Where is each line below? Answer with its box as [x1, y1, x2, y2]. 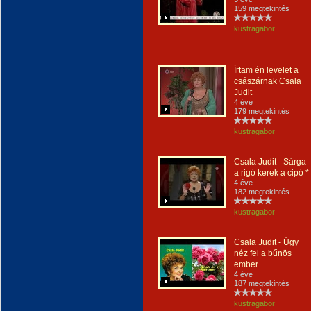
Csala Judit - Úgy [234, 237, 299, 247]
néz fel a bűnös [234, 249, 292, 258]
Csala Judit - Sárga [234, 157, 306, 167]
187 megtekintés [234, 279, 289, 287]
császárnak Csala [234, 76, 301, 86]
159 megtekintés [234, 4, 289, 12]
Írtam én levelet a [234, 65, 299, 75]
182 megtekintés [234, 187, 289, 196]
